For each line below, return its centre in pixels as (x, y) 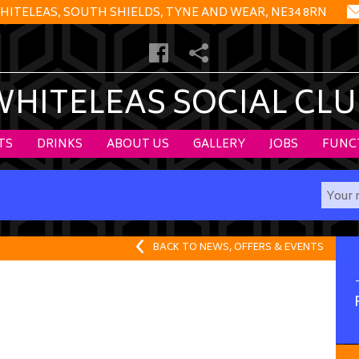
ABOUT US (138, 145)
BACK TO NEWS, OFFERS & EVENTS (238, 248)
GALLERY (219, 145)
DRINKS (60, 145)
